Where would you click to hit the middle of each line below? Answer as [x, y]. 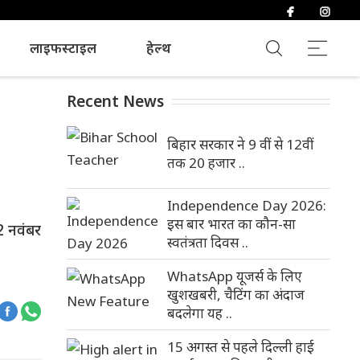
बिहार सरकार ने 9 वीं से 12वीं [240, 144]
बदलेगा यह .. [200, 313]
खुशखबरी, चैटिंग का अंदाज [236, 295]
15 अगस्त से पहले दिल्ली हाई [241, 347]
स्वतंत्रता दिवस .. [208, 242]
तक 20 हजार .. [206, 163]
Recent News [115, 101]
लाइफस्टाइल [63, 47]
